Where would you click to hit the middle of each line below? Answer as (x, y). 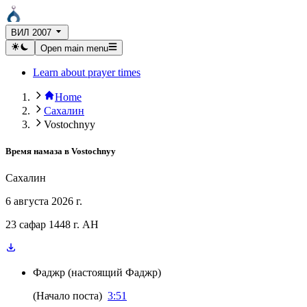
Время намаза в (37, 151)
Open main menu (74, 48)
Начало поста (67, 296)
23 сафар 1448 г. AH (52, 224)
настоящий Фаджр (114, 272)
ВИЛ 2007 (31, 33)
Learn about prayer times (87, 72)
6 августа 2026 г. (44, 201)
